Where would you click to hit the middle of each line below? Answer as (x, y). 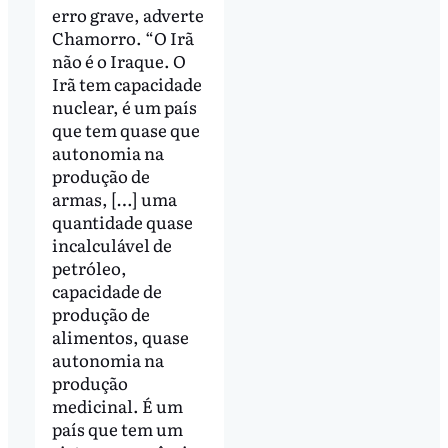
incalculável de (111, 245)
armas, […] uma (114, 199)
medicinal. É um (117, 406)
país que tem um (117, 429)
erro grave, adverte (127, 15)
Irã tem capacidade (126, 84)
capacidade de (106, 291)
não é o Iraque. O (118, 61)
